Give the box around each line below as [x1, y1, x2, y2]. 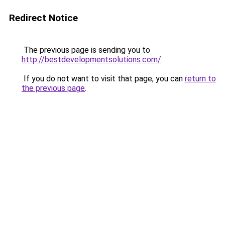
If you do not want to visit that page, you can [22, 74, 185, 83]
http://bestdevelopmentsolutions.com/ [22, 55, 161, 64]
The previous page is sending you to [22, 45, 150, 55]
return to [185, 74, 216, 83]
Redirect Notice [9, 12, 78, 24]
